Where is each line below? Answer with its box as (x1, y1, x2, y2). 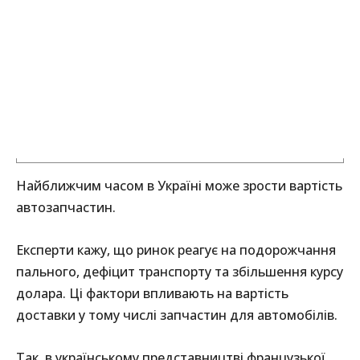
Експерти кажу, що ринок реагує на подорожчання (16, 241, 336, 260)
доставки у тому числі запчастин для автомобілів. (16, 306, 337, 325)
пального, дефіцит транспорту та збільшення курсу (16, 263, 343, 281)
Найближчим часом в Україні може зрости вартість (16, 177, 342, 195)
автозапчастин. (16, 198, 116, 217)
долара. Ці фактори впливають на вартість (16, 284, 288, 303)
